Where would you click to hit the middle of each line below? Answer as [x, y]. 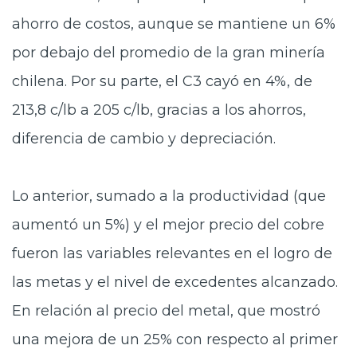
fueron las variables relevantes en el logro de [172, 253]
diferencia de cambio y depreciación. [144, 139]
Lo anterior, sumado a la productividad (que [169, 196]
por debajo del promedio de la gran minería [169, 53]
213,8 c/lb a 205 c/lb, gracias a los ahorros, [159, 110]
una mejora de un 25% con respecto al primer [175, 339]
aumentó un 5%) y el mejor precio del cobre [168, 225]
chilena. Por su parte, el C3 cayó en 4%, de [162, 81]
